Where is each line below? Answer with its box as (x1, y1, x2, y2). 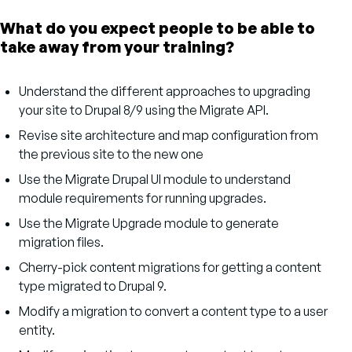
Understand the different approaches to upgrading (19, 83, 310, 99)
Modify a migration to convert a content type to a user (19, 303, 328, 319)
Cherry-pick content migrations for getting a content (19, 259, 321, 275)
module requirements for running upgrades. (19, 190, 266, 206)
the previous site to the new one (19, 146, 203, 162)
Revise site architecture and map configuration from (19, 127, 318, 143)
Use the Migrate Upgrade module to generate (19, 215, 279, 231)
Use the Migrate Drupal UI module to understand (19, 171, 291, 187)
